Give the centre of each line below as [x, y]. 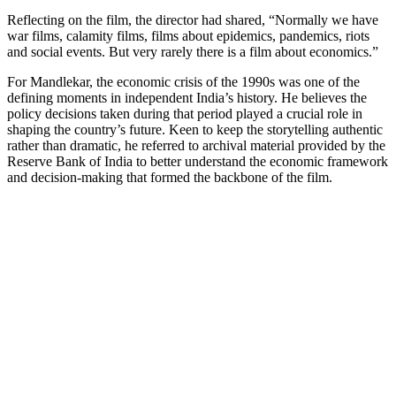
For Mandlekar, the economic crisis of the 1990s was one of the [183, 81]
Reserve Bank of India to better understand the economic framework [198, 161]
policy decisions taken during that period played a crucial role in [185, 113]
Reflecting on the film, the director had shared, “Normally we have [193, 19]
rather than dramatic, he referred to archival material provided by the [196, 145]
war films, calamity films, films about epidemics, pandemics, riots [188, 35]
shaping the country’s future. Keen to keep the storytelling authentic [195, 129]
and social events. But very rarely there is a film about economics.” [193, 51]
